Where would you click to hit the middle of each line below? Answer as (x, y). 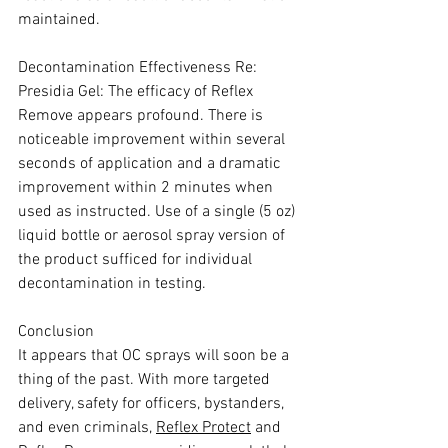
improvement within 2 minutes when (147, 187)
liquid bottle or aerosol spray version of (153, 235)
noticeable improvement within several (153, 139)
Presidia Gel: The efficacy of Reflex (137, 91)
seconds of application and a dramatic (151, 163)
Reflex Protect (203, 427)
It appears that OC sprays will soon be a (155, 355)
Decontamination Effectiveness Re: (139, 67)
